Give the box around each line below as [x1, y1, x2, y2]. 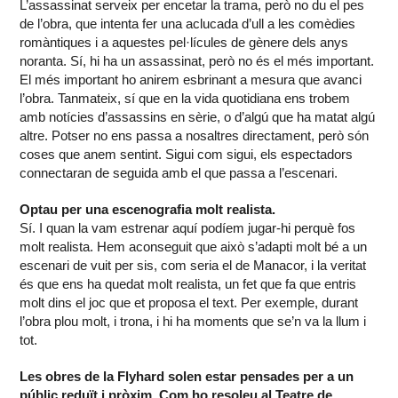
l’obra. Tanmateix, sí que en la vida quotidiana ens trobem [20, 91, 351, 107]
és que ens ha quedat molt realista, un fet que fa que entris [20, 276, 357, 292]
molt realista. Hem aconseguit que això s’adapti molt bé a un [20, 239, 368, 255]
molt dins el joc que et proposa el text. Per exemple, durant [20, 295, 359, 311]
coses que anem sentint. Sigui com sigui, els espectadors [20, 147, 354, 163]
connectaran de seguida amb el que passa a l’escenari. [20, 165, 338, 181]
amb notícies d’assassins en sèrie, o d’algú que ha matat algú [20, 109, 376, 125]
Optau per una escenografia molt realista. [20, 202, 276, 218]
